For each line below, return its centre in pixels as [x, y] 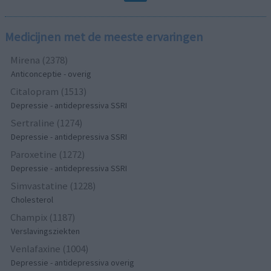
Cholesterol [32, 200]
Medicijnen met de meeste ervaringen [104, 37]
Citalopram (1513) [49, 92]
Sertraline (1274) [47, 123]
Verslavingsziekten [46, 231]
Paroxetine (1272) [48, 155]
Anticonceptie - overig [51, 74]
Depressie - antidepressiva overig [73, 263]
